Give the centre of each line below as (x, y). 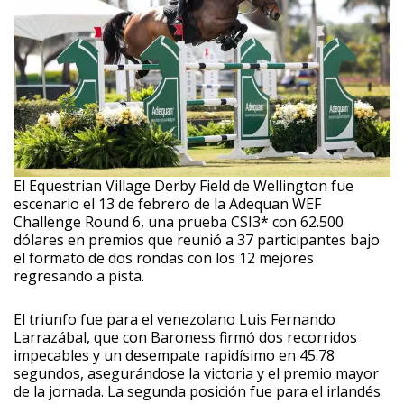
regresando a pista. (79, 276)
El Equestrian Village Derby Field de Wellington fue (184, 186)
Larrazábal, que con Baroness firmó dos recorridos (185, 338)
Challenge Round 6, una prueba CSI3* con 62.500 (179, 222)
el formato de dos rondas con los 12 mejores (164, 258)
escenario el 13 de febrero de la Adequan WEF (167, 204)
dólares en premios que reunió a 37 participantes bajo (197, 240)
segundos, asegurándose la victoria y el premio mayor (196, 374)
